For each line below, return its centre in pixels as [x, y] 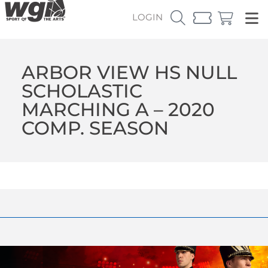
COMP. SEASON [95, 128]
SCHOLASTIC [82, 91]
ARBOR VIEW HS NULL [129, 72]
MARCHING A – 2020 [118, 109]
